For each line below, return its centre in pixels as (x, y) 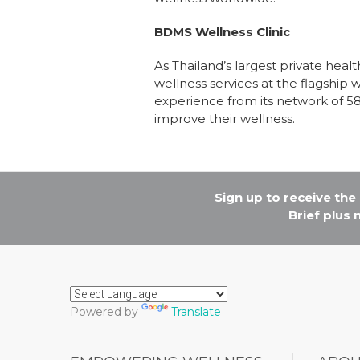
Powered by (106, 311)
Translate (196, 311)
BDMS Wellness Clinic (222, 31)
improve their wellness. (225, 118)
